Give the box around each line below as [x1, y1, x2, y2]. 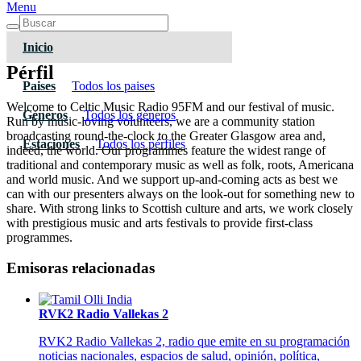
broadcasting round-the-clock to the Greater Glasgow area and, [6, 128, 326, 143]
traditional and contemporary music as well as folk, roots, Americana [6, 157, 354, 172]
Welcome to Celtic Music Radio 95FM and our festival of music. [6, 99, 334, 114]
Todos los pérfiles [96, 136, 185, 151]
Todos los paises [72, 78, 155, 93]
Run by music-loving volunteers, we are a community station [6, 114, 315, 128]
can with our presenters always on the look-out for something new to [6, 186, 355, 201]
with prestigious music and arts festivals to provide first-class [6, 215, 313, 230]
